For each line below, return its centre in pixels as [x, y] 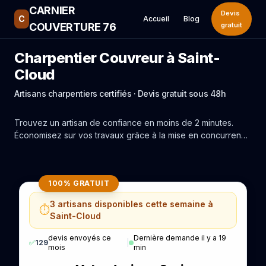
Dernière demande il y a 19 [180, 238]
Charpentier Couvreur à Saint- [117, 58]
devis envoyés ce [80, 238]
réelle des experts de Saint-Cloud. [82, 148]
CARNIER [52, 10]
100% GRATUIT [79, 183]
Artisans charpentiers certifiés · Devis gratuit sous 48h [120, 94]
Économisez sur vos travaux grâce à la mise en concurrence [133, 135]
